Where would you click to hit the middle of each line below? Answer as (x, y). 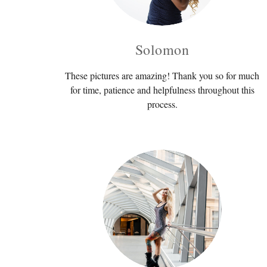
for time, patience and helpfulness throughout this (162, 89)
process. (162, 104)
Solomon (162, 49)
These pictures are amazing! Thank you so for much (162, 75)
